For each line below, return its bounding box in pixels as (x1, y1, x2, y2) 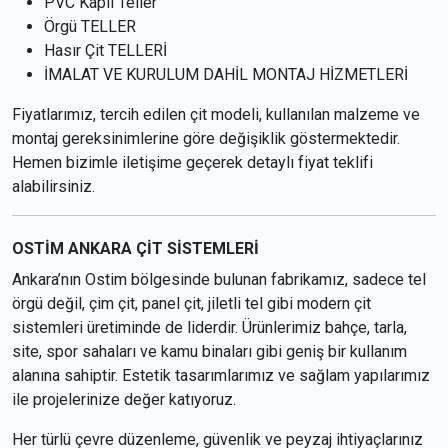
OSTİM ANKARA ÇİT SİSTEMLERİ (12, 239, 259, 259)
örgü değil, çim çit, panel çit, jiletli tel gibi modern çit (12, 294, 371, 314)
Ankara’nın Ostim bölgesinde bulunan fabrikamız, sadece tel (12, 270, 426, 290)
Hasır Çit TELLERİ (44, 41, 167, 61)
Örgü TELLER (44, 17, 136, 37)
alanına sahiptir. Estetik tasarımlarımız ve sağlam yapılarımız (12, 366, 430, 386)
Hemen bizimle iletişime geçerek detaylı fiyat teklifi (12, 153, 373, 173)
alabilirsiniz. (12, 177, 95, 197)
